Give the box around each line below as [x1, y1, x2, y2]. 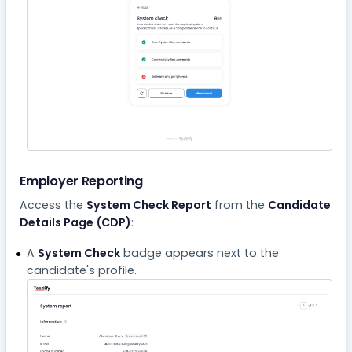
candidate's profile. [26, 262, 137, 278]
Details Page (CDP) [20, 214, 132, 230]
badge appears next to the [119, 244, 279, 261]
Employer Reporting [20, 171, 143, 190]
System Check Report [86, 196, 212, 213]
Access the [20, 196, 87, 213]
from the [211, 196, 269, 213]
